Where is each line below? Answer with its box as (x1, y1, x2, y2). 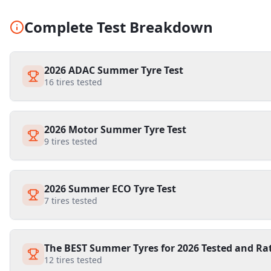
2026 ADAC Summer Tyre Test (44, 64, 183, 77)
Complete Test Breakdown (24, 17, 213, 37)
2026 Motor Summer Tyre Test (44, 123, 186, 136)
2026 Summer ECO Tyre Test (44, 182, 176, 195)
